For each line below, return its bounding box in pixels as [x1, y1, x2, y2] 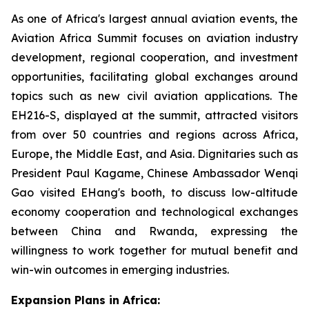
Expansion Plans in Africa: [11, 293, 160, 308]
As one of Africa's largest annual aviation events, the [11, 12, 298, 26]
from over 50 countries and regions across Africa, [11, 128, 298, 142]
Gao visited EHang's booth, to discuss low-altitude [11, 186, 298, 200]
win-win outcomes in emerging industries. [11, 263, 229, 277]
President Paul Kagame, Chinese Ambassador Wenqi [11, 166, 298, 181]
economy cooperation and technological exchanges [11, 205, 298, 219]
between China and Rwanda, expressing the [11, 224, 298, 239]
